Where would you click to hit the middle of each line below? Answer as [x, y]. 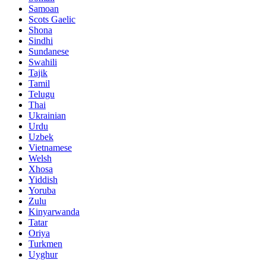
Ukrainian [47, 116]
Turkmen [45, 244]
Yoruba [42, 191]
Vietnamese [50, 148]
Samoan [44, 9]
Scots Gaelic [52, 20]
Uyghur [43, 255]
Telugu [42, 94]
